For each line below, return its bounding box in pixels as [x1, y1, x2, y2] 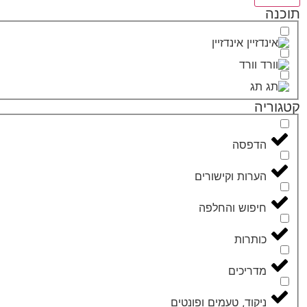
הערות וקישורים [195, 169, 267, 184]
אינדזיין [212, 35, 243, 49]
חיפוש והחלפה [199, 201, 267, 215]
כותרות [234, 232, 267, 247]
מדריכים [228, 264, 267, 278]
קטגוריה [254, 98, 300, 115]
